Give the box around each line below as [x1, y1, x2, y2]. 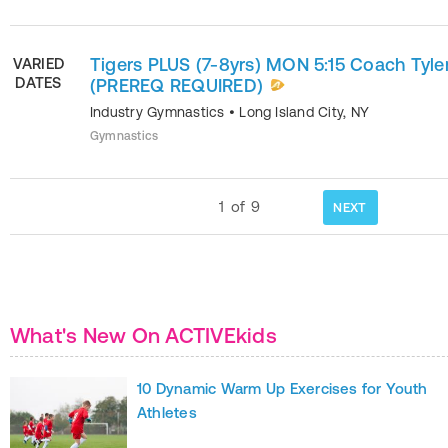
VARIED [12, 55, 65, 72]
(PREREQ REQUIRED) [90, 74, 264, 96]
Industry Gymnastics [90, 103, 229, 120]
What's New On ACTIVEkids [10, 322, 277, 347]
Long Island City [239, 103, 344, 120]
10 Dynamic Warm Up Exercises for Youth [137, 379, 428, 397]
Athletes [137, 403, 197, 421]
